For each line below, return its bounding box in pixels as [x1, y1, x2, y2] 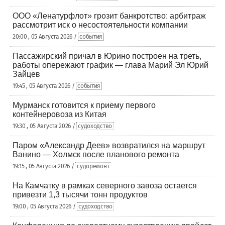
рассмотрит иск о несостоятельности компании [13, 20, 188, 29]
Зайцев [13, 69, 40, 78]
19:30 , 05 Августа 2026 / [13, 122, 77, 130]
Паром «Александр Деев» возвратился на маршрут [13, 141, 205, 150]
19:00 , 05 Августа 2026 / [13, 202, 77, 210]
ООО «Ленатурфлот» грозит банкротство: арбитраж [13, 11, 206, 20]
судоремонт [77, 162, 109, 170]
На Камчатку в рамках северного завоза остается [13, 181, 197, 190]
